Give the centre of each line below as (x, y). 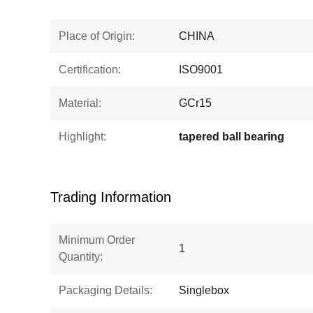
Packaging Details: (105, 290)
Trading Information (111, 197)
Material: (80, 103)
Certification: (90, 70)
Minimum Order (97, 240)
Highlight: (82, 137)
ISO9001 (201, 70)
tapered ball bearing (232, 137)
